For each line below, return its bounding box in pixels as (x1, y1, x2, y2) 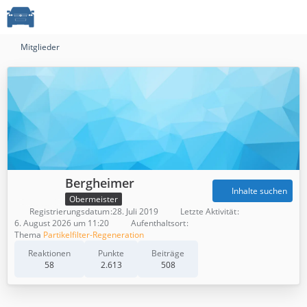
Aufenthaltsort (131, 217, 186, 229)
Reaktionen (28, 247, 71, 259)
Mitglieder (21, 41, 60, 53)
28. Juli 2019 (112, 205, 158, 217)
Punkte (98, 247, 124, 259)
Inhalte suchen (232, 185, 287, 197)
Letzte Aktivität (180, 205, 236, 217)
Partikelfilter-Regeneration (43, 228, 144, 241)
